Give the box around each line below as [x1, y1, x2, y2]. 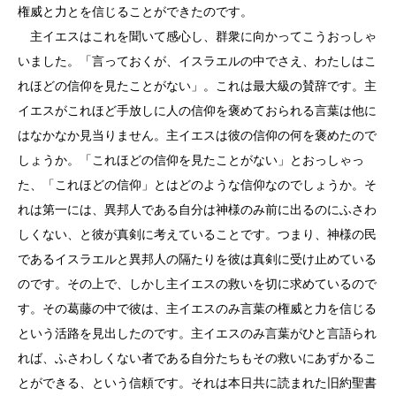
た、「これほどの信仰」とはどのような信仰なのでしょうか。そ [18, 178, 377, 192]
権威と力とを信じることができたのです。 [18, 4, 253, 19]
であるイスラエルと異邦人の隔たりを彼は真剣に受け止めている [18, 252, 377, 266]
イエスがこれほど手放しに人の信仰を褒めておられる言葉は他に [18, 103, 377, 118]
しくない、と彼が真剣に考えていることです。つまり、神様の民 [18, 227, 377, 241]
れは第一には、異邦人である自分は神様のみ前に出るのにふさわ [18, 202, 377, 217]
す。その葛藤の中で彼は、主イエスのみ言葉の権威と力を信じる [18, 301, 377, 316]
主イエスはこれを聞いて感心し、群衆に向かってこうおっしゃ [18, 29, 377, 43]
